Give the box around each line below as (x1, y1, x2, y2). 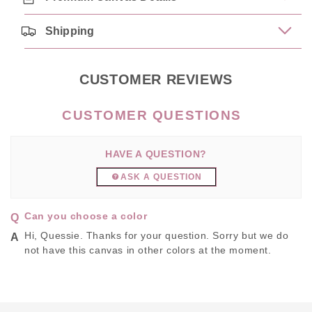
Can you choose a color (24, 210, 148, 222)
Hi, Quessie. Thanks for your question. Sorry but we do (24, 230, 289, 242)
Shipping (45, 25, 95, 38)
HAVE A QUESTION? (104, 148, 208, 160)
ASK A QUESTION (120, 172, 202, 182)
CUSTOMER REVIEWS (79, 72, 233, 88)
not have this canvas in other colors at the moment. (24, 244, 272, 256)
